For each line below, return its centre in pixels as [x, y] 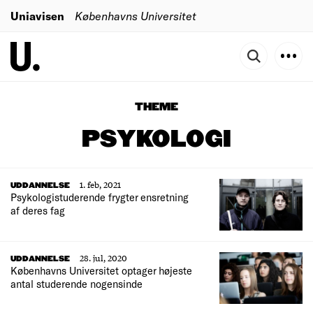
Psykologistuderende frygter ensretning [100, 197]
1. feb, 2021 [100, 184]
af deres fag [38, 210]
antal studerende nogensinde [77, 284]
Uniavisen [37, 15]
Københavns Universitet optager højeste [101, 271]
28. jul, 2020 [103, 258]
